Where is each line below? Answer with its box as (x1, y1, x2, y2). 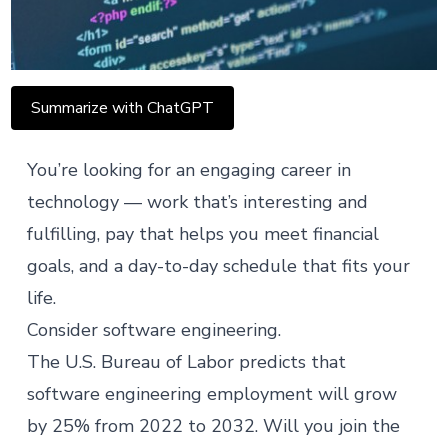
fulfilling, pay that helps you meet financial (26, 222, 379, 246)
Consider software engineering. (26, 318, 286, 342)
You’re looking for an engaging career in (26, 158, 351, 182)
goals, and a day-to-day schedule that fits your (26, 254, 410, 278)
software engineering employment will (26, 382, 354, 406)
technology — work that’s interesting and (26, 190, 368, 214)
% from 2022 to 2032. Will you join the (73, 414, 400, 438)
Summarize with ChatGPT (30, 97, 214, 119)
